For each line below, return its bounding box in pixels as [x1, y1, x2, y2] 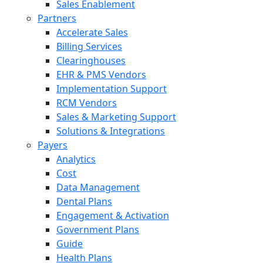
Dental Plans [56, 195, 112, 208]
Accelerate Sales [56, 26, 128, 39]
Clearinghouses [56, 54, 126, 67]
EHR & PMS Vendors [56, 68, 146, 81]
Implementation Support [56, 82, 167, 95]
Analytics [56, 153, 96, 166]
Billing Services [56, 40, 122, 53]
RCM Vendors [56, 96, 117, 109]
